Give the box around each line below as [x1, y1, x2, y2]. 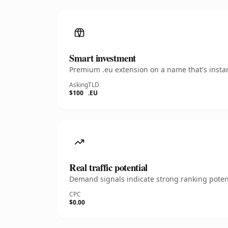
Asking [69, 80, 88, 89]
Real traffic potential [69, 160, 148, 174]
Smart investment [69, 51, 136, 65]
